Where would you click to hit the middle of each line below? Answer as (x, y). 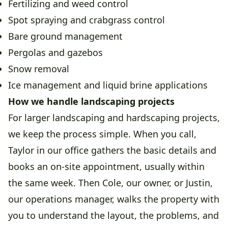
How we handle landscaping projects (91, 102)
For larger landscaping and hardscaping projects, (114, 118)
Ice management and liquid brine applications (108, 85)
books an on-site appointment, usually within (106, 167)
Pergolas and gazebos (55, 53)
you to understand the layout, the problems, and (113, 216)
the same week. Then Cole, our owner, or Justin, (110, 183)
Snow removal (39, 69)
